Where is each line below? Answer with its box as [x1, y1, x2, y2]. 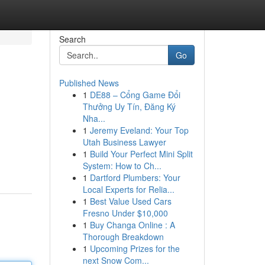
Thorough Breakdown [82, 231, 164, 243]
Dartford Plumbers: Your [89, 172, 180, 183]
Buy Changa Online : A [89, 219, 175, 231]
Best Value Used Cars [89, 195, 172, 207]
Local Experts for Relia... [82, 183, 174, 195]
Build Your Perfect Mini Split [89, 148, 193, 160]
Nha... [82, 112, 105, 124]
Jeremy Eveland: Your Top [89, 124, 189, 136]
